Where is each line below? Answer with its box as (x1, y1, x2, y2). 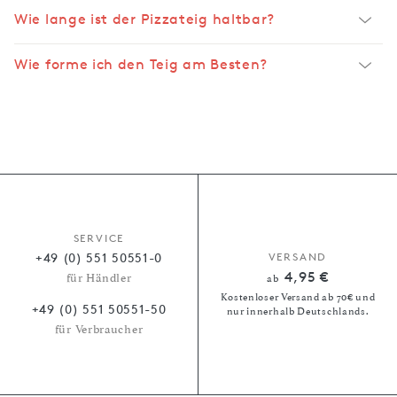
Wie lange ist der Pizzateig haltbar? (14, 10, 276, 27)
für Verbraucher (54, 323, 144, 336)
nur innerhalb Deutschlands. (226, 306, 370, 317)
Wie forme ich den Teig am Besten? (14, 55, 269, 73)
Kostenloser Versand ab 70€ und (220, 292, 376, 303)
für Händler (66, 271, 132, 284)
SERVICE (73, 231, 125, 245)
